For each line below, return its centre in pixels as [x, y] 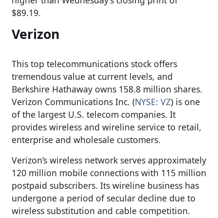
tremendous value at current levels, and [92, 76]
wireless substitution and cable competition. [101, 210]
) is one [185, 101]
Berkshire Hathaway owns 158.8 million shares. [107, 89]
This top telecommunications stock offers [94, 64]
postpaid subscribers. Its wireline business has [105, 185]
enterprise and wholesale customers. [86, 139]
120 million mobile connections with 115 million [109, 173]
